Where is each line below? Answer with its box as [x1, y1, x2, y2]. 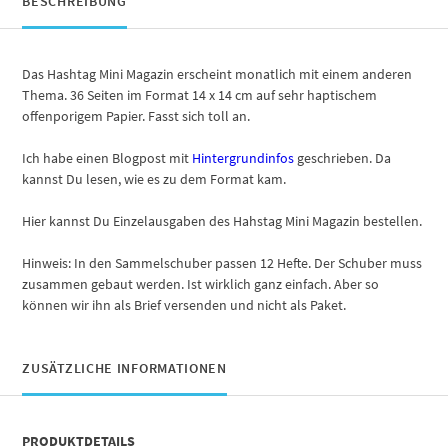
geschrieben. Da [294, 149, 392, 167]
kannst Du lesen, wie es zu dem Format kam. [22, 170, 287, 188]
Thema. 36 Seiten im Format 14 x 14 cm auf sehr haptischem [22, 86, 378, 104]
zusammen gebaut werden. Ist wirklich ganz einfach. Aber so [22, 275, 380, 293]
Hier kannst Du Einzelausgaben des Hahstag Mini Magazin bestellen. [22, 212, 423, 230]
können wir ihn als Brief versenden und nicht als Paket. [22, 296, 347, 314]
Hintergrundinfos [192, 149, 295, 167]
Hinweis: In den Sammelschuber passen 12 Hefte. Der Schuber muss [22, 254, 423, 272]
